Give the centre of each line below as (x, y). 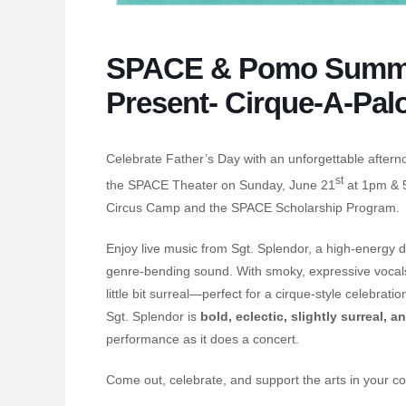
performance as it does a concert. (203, 338)
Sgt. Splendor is (153, 316)
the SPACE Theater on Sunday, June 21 (221, 184)
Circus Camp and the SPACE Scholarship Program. (253, 207)
